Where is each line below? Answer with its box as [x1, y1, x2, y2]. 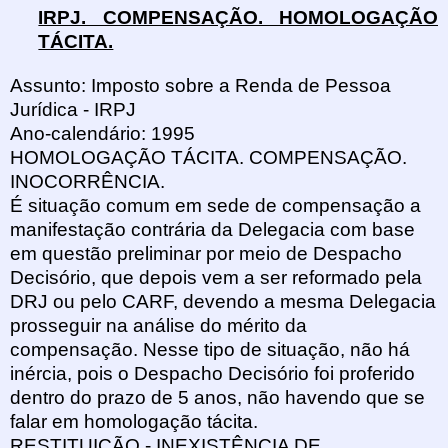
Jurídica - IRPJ [10, 99, 136, 121]
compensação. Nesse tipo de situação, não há [10, 339, 410, 361]
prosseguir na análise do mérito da [10, 315, 307, 337]
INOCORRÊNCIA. [10, 171, 165, 193]
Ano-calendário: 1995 [10, 123, 195, 145]
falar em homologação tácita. [10, 411, 258, 433]
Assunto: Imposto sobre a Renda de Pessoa [10, 75, 391, 97]
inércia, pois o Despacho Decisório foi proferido [10, 363, 415, 385]
